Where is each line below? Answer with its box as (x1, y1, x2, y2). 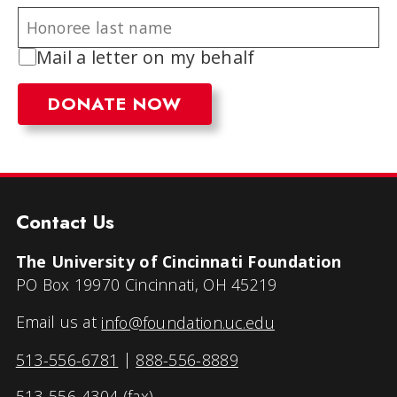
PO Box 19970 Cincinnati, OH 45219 (15, 274, 277, 296)
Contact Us (15, 208, 115, 237)
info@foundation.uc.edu (101, 311, 275, 333)
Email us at (15, 311, 102, 333)
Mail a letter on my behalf (35, 45, 255, 70)
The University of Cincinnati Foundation (15, 251, 342, 273)
